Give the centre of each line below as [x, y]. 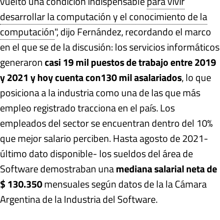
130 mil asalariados [141, 77]
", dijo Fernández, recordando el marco [133, 31]
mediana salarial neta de [166, 168]
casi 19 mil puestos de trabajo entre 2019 [130, 62]
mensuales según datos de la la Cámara [124, 184]
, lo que [196, 77]
